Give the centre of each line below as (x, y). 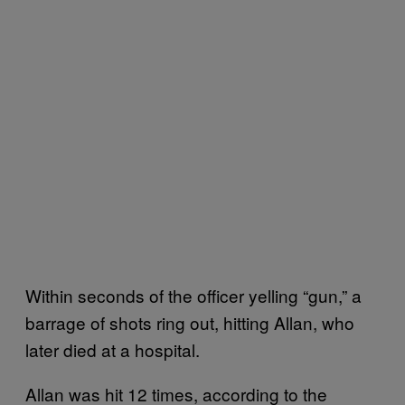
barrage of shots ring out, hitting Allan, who (190, 322)
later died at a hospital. (115, 349)
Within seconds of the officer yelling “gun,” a (193, 295)
